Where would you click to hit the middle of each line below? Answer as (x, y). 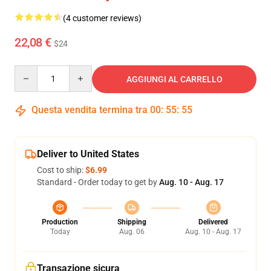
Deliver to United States (88, 154)
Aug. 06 (132, 232)
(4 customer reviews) (102, 18)
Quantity (31, 71)
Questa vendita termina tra (90, 110)
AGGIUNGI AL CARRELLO (174, 79)
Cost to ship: (61, 170)
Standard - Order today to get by (98, 182)
